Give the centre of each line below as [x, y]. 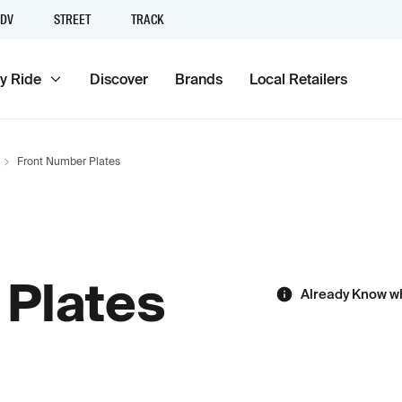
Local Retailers [298, 79]
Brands [199, 79]
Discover [119, 79]
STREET [72, 20]
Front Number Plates [68, 161]
